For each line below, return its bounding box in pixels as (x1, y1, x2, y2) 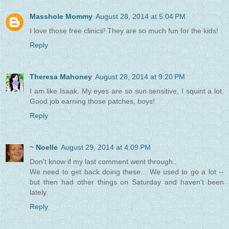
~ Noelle (30, 143, 58, 152)
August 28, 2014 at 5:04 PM (96, 12, 186, 21)
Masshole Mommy (30, 12, 93, 21)
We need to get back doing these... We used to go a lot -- (30, 168, 224, 176)
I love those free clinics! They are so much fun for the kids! (30, 27, 218, 35)
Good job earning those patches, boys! (30, 97, 155, 106)
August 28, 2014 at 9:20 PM (95, 73, 185, 81)
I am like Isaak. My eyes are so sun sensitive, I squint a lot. (30, 87, 224, 96)
